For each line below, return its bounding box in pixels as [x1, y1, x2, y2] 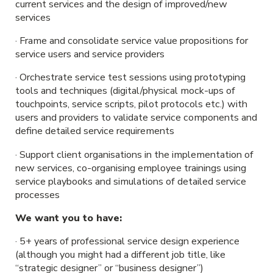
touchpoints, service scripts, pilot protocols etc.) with [15, 97, 247, 112]
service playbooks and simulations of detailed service [15, 174, 246, 188]
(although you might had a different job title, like [15, 248, 225, 262]
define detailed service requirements [15, 124, 174, 138]
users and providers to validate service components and [15, 111, 257, 125]
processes [15, 188, 60, 202]
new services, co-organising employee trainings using [15, 161, 246, 175]
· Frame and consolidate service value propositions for [15, 34, 248, 48]
